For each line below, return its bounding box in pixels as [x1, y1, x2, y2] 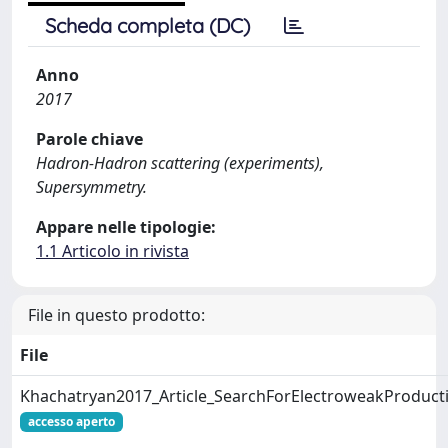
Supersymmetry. [36, 176, 147, 198]
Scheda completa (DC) [45, 13, 250, 38]
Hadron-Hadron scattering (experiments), [36, 152, 324, 174]
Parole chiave [36, 128, 143, 150]
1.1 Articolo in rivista [36, 240, 189, 262]
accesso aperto [27, 413, 115, 430]
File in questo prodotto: [28, 304, 205, 326]
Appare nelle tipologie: [36, 216, 216, 238]
